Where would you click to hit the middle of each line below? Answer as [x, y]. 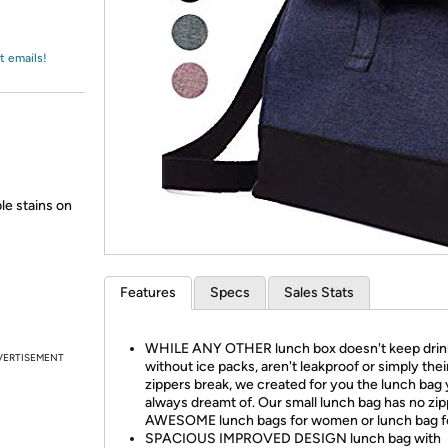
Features [148, 292]
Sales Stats [319, 292]
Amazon [64, 34]
